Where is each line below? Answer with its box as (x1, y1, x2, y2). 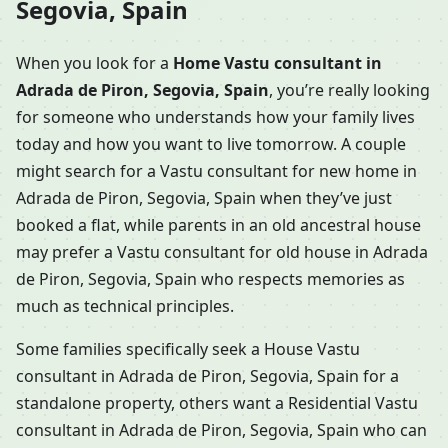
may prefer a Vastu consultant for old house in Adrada (16, 241, 428, 264)
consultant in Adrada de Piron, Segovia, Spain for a (16, 365, 399, 388)
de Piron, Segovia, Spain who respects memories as (16, 268, 405, 291)
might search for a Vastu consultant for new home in (16, 160, 417, 183)
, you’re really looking (269, 79, 430, 102)
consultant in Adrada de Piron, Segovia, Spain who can (16, 419, 427, 442)
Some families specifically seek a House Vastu (16, 338, 360, 361)
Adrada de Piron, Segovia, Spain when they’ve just (16, 187, 392, 210)
